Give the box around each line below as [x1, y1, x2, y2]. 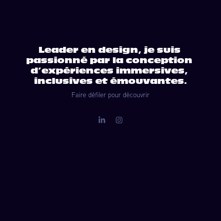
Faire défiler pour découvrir [72, 90, 149, 99]
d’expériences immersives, [31, 66, 188, 75]
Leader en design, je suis [38, 45, 181, 55]
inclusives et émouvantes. [34, 76, 187, 86]
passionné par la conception [26, 55, 192, 65]
